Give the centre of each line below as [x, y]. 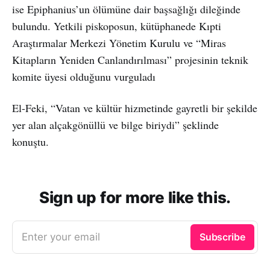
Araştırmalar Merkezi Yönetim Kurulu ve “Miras [119, 42]
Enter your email [61, 237]
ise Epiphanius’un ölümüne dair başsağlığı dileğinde [126, 9]
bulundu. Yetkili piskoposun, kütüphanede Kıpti [117, 26]
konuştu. [30, 141]
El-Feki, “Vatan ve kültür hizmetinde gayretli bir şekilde [135, 108]
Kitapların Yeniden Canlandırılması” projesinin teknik [130, 59]
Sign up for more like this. [135, 197]
